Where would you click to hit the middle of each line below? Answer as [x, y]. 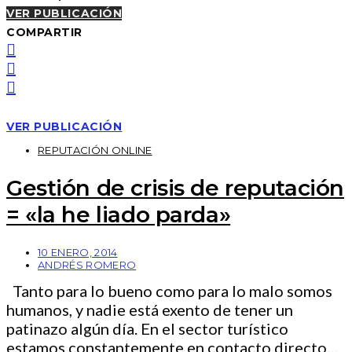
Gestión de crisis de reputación [175, 187]
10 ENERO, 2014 [78, 253]
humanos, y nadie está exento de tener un [150, 310]
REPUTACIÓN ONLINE [95, 150]
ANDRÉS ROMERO [87, 265]
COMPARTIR [45, 32]
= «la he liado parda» [119, 214]
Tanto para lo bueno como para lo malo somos [169, 291]
